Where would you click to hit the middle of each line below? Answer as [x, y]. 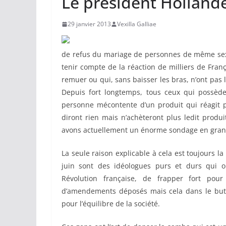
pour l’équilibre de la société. [111, 204]
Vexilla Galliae [137, 24]
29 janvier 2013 [89, 24]
